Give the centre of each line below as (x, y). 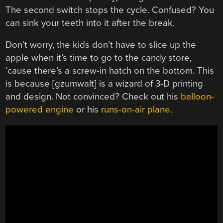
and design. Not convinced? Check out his (93, 97)
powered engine (40, 110)
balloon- (198, 97)
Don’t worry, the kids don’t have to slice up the (101, 45)
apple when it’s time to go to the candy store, (99, 58)
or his (88, 110)
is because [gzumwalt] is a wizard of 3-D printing (105, 84)
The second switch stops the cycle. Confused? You (110, 10)
